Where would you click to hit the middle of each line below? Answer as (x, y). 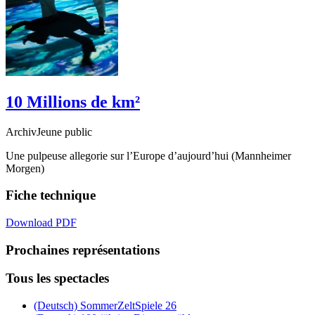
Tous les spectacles (57, 278)
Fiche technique (51, 195)
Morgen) (25, 168)
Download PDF (41, 222)
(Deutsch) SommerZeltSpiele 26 (105, 306)
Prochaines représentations (83, 250)
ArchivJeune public (49, 131)
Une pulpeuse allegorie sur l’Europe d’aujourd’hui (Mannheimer (148, 155)
